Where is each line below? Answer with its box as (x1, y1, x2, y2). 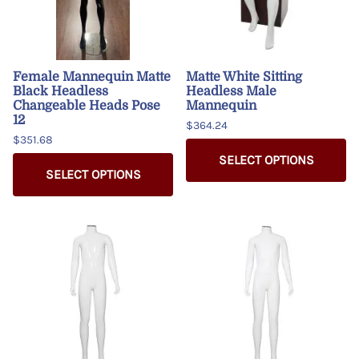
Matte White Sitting (186, 69, 302, 84)
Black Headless (13, 83, 108, 99)
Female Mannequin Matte (13, 69, 171, 84)
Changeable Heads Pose (13, 98, 160, 113)
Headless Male (186, 83, 276, 99)
